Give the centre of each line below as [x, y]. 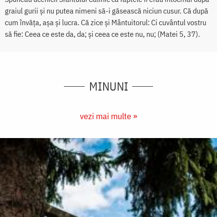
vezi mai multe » [108, 116]
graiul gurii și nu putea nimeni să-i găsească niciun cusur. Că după [107, 11]
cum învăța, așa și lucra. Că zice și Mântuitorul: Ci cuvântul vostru [106, 23]
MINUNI [108, 86]
